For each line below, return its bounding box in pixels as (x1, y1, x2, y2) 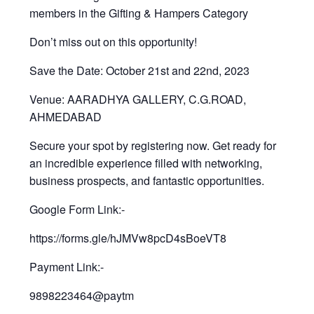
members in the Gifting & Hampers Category (29, 4, 249, 21)
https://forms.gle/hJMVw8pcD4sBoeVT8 (29, 229, 233, 246)
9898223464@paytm (29, 287, 137, 303)
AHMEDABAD (29, 108, 105, 125)
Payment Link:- (29, 258, 104, 275)
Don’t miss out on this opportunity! (29, 33, 200, 50)
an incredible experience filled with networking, (29, 154, 263, 171)
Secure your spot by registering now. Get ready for (29, 137, 277, 153)
